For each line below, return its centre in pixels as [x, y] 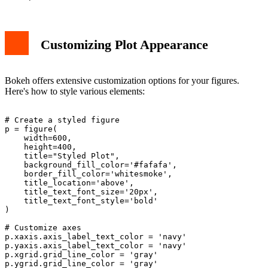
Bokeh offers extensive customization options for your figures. [122, 81]
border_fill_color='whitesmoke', [89, 174]
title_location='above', [69, 183]
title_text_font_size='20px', [81, 192]
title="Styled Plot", [62, 156]
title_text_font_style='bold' [81, 201]
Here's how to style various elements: [75, 92]
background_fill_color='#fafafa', [91, 165]
